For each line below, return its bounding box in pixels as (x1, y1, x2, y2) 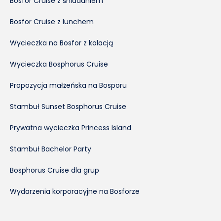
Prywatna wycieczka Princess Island (10, 122, 131, 133)
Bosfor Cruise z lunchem (10, 16, 94, 27)
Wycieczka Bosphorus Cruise (10, 59, 108, 69)
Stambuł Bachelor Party (10, 144, 91, 154)
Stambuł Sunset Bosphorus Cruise (10, 101, 126, 111)
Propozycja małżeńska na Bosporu (10, 80, 127, 90)
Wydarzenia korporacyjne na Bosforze (10, 186, 140, 196)
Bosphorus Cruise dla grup (10, 165, 99, 175)
